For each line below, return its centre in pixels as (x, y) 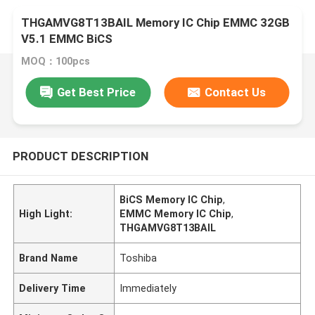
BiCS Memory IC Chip (172, 199)
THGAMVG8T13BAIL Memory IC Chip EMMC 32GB (156, 23)
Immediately (148, 288)
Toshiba (139, 258)
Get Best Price (97, 92)
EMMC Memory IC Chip (176, 213)
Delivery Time (53, 288)
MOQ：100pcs (56, 62)
